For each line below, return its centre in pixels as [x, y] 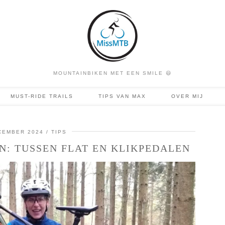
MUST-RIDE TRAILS [42, 96]
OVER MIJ [187, 96]
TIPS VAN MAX [122, 96]
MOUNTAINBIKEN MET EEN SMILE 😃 [113, 73]
